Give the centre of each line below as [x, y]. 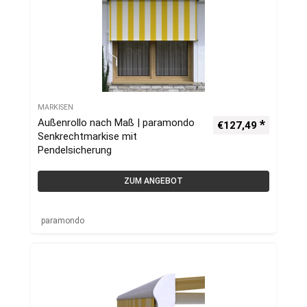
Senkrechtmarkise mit [87, 136]
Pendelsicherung [75, 150]
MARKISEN [56, 107]
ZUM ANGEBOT [153, 181]
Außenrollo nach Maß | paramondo [116, 123]
